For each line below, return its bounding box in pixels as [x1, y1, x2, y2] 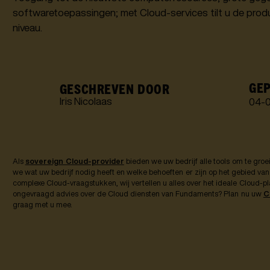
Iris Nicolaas [59, 96, 112, 107]
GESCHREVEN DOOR [59, 80, 170, 97]
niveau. [12, 22, 42, 33]
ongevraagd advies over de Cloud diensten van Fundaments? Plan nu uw [12, 190, 263, 198]
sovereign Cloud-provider [25, 157, 124, 166]
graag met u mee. [12, 201, 72, 209]
